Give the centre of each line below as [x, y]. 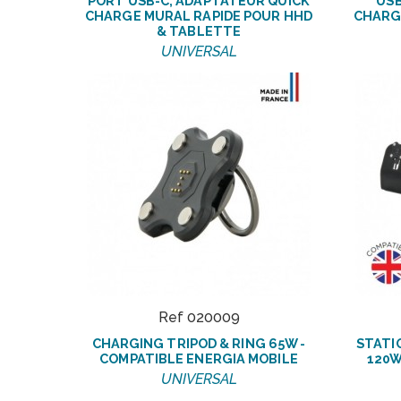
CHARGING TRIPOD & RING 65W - [199, 343]
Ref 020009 [199, 317]
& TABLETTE [199, 30]
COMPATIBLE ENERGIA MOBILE [199, 358]
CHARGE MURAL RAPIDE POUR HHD [199, 15]
